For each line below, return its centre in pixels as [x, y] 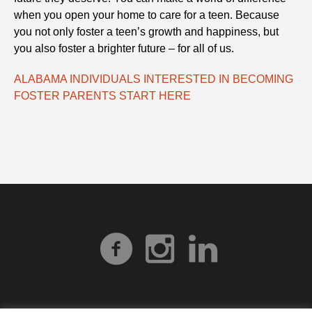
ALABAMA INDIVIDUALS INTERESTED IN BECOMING [154, 79]
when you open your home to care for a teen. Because [147, 15]
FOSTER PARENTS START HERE [103, 95]
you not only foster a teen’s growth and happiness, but [147, 31]
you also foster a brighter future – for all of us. [124, 48]
